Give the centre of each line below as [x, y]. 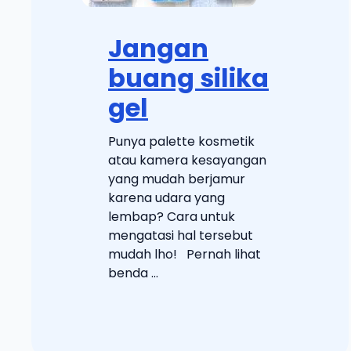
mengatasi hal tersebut [181, 235]
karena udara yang [166, 197]
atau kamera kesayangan [187, 160]
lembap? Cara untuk [172, 216]
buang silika [188, 78]
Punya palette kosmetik [181, 141]
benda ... [133, 273]
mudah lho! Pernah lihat [185, 254]
